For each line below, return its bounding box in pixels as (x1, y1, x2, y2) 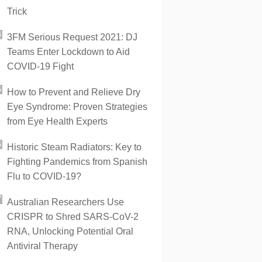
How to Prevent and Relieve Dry (7, 87, 140, 97)
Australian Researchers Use (7, 197, 124, 207)
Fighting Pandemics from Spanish (7, 157, 147, 167)
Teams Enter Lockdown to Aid (7, 47, 130, 57)
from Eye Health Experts (7, 116, 108, 126)
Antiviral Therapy (7, 241, 78, 251)
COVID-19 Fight (7, 61, 74, 71)
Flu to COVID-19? (7, 171, 81, 181)
